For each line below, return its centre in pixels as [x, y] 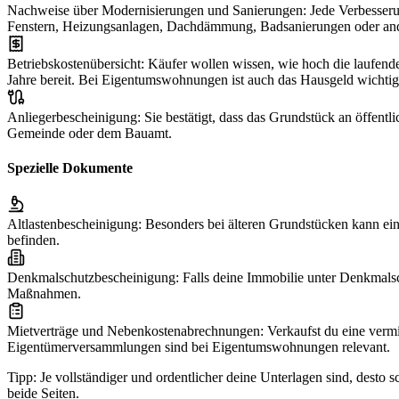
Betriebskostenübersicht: [76, 63]
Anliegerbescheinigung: [74, 117]
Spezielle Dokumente [70, 168]
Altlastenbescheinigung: [74, 224]
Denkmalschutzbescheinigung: [93, 278]
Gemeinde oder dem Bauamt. [90, 133]
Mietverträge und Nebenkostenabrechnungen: [135, 331]
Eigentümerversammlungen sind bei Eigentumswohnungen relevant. [199, 347]
